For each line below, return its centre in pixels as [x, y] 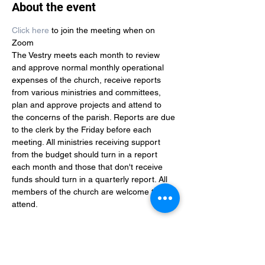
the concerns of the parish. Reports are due [95, 117]
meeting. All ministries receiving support [87, 142]
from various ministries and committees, [88, 92]
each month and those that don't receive [88, 167]
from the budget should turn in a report [86, 154]
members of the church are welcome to [86, 192]
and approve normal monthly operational [89, 67]
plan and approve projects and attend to [88, 105]
